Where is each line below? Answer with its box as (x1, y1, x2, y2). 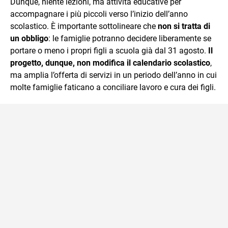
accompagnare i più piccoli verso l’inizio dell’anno (10, 9, 188, 19)
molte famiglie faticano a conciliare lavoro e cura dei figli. (10, 82, 216, 92)
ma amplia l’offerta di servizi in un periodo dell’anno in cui (10, 70, 217, 80)
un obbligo (10, 33, 48, 43)
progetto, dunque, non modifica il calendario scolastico (10, 58, 210, 68)
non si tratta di (158, 21, 210, 31)
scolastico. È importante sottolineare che (10, 21, 158, 31)
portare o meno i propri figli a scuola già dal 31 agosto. (10, 45, 208, 55)
